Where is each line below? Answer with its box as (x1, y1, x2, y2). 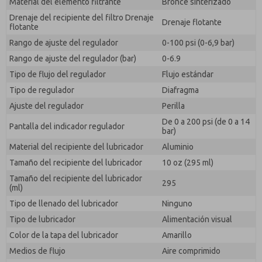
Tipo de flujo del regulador (9, 70, 106, 79)
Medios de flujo (9, 246, 65, 256)
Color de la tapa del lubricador (9, 230, 118, 240)
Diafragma (162, 85, 199, 95)
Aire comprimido (162, 246, 220, 256)
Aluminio (162, 142, 194, 151)
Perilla (162, 101, 185, 111)
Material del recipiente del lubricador (9, 142, 143, 151)
